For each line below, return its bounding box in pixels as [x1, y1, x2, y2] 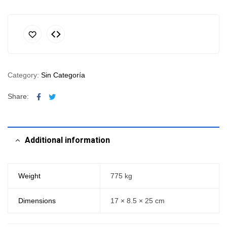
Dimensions [18, 197, 56, 205]
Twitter [55, 92, 77, 100]
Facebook [41, 92, 72, 100]
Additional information [25, 134, 110, 146]
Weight [18, 172, 41, 180]
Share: [8, 92, 29, 100]
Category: [8, 71, 41, 79]
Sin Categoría [41, 71, 85, 79]
